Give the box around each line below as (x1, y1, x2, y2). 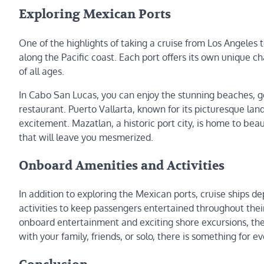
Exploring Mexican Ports (19, 6, 171, 22)
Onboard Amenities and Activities (19, 157, 225, 174)
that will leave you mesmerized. (19, 131, 153, 143)
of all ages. (19, 65, 64, 77)
